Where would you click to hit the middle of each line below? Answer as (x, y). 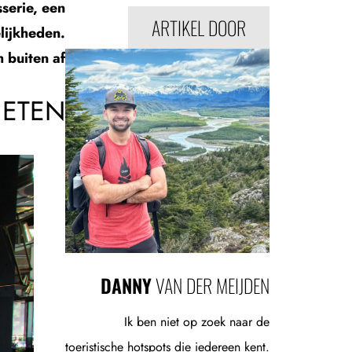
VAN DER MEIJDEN (211, 285)
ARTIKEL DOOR (199, 27)
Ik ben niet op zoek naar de (197, 322)
